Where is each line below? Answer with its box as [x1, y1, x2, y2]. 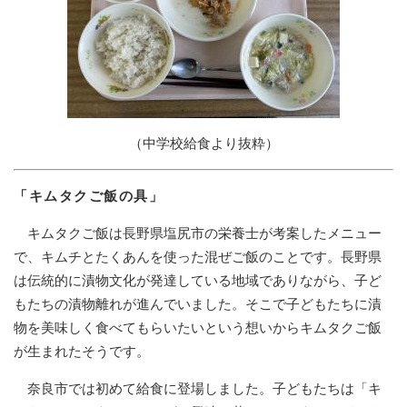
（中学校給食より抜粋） [128, 135, 279, 152]
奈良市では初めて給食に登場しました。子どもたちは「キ [14, 381, 382, 397]
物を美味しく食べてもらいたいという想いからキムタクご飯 [14, 320, 382, 336]
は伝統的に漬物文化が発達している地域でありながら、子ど [14, 273, 382, 289]
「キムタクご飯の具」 [14, 188, 164, 204]
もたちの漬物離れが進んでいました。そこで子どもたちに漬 [14, 296, 382, 313]
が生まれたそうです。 [14, 343, 150, 360]
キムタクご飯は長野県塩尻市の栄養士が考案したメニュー [14, 225, 382, 242]
